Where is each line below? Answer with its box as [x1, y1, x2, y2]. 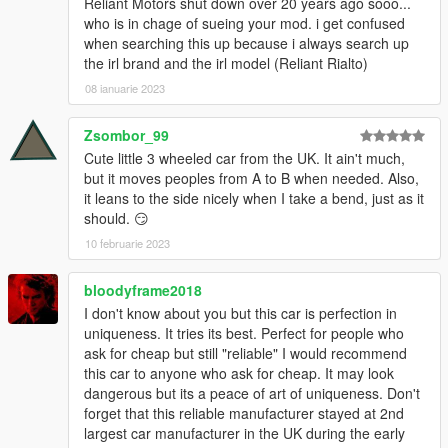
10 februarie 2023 [85, 235, 170, 252]
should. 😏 [84, 208, 149, 229]
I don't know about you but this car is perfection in [84, 303, 397, 324]
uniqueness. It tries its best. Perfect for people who [84, 323, 404, 344]
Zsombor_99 [84, 125, 169, 146]
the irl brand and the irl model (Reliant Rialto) [84, 53, 368, 74]
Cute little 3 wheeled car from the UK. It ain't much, [84, 148, 405, 169]
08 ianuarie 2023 [85, 80, 165, 97]
